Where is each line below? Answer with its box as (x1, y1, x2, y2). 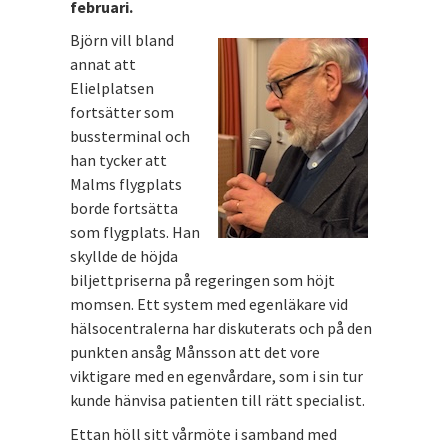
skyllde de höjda (70, 246, 178, 266)
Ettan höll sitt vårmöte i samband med (70, 424, 337, 444)
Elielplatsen (70, 78, 154, 98)
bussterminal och (70, 126, 190, 146)
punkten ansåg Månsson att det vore (70, 342, 320, 362)
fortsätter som (70, 102, 174, 122)
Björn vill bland (70, 30, 174, 50)
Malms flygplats (70, 174, 182, 194)
